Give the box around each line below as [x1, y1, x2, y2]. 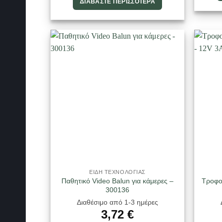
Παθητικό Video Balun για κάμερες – [61, 177, 173, 185]
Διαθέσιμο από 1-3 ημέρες [77, 198, 158, 206]
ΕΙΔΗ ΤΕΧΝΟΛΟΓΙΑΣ [89, 169, 146, 175]
